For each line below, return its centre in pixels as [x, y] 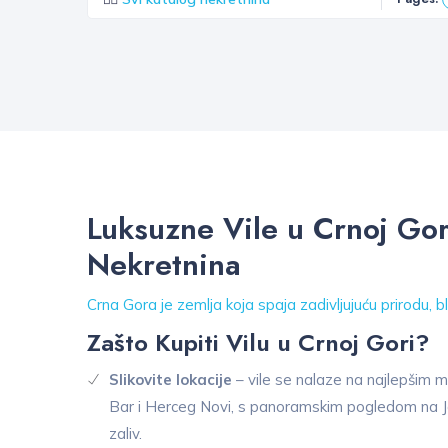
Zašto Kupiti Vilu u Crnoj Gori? [258, 343]
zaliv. [125, 434]
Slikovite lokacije [170, 380]
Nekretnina [164, 265]
